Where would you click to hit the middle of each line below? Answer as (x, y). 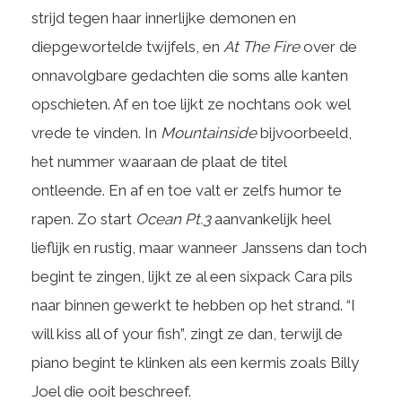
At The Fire (262, 47)
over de (328, 47)
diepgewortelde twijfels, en (127, 47)
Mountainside (209, 133)
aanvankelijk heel (272, 219)
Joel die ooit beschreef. (111, 391)
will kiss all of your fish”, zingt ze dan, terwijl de (187, 334)
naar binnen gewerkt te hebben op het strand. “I (193, 305)
